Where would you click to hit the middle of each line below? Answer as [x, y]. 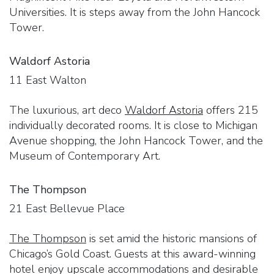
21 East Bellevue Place [67, 208]
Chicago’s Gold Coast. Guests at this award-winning [132, 254]
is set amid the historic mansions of [172, 238]
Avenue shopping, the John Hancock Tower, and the [136, 140]
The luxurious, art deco [67, 110]
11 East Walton [48, 80]
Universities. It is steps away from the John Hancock [135, 12]
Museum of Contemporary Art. [85, 156]
